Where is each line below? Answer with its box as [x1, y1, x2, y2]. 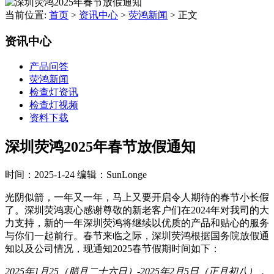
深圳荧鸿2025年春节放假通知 [5, 139, 196, 155]
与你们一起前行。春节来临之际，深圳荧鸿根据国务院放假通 [5, 231, 269, 242]
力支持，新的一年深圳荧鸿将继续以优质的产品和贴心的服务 [5, 218, 269, 229]
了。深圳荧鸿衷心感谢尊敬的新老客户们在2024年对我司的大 [5, 205, 269, 216]
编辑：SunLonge [77, 169, 147, 180]
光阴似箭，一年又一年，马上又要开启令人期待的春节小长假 [5, 192, 269, 203]
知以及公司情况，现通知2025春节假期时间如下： [5, 243, 220, 254]
